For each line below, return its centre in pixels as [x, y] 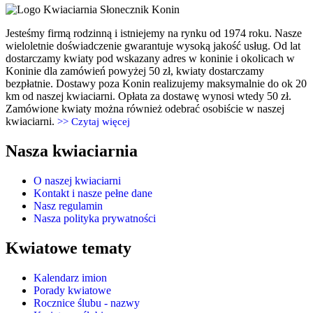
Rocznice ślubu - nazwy [87, 303]
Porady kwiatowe [72, 290]
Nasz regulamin [68, 205]
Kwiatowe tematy [68, 248]
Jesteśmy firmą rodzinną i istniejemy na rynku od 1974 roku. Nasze [154, 34]
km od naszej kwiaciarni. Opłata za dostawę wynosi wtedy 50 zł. [148, 96]
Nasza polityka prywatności [95, 218]
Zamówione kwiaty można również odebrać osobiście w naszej [145, 109]
